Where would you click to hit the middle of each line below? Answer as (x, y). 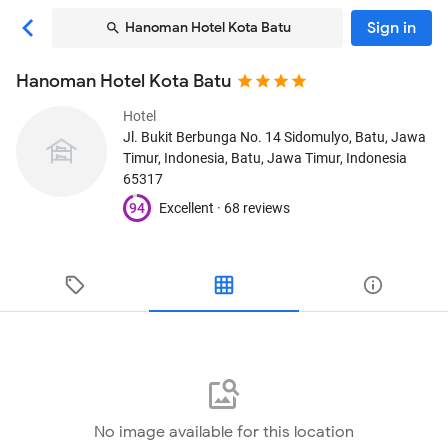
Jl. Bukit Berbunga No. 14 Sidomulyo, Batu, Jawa (274, 137)
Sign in (391, 28)
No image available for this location (224, 432)
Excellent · (191, 207)
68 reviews (257, 207)
